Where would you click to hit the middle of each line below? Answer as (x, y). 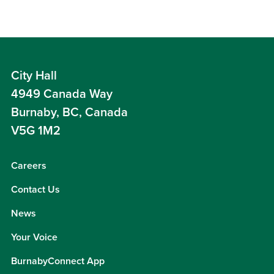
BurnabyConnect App (58, 261)
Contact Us (35, 190)
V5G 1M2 (36, 131)
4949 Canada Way (62, 94)
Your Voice (34, 237)
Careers (29, 166)
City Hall (34, 76)
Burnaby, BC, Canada (69, 113)
